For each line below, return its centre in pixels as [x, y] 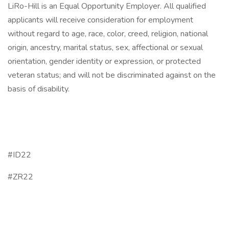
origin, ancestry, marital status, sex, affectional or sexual [105, 48]
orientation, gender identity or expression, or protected [104, 61]
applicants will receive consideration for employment [100, 20]
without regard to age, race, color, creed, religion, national [108, 34]
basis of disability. [39, 89]
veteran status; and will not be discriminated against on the [112, 75]
